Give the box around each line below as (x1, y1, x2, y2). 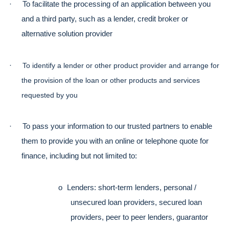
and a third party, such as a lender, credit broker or (21, 14, 188, 23)
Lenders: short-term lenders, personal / (67, 183, 196, 192)
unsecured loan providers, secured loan (71, 198, 202, 207)
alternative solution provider (21, 29, 112, 38)
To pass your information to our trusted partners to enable (22, 122, 212, 131)
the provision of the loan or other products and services (21, 76, 200, 84)
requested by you (21, 90, 78, 99)
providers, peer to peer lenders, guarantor (71, 213, 208, 221)
